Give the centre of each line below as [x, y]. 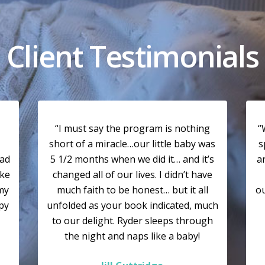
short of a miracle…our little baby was [132, 144]
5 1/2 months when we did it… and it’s [132, 159]
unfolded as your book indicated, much [132, 206]
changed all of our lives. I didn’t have [132, 175]
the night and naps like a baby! [132, 236]
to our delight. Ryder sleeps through [132, 221]
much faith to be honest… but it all [132, 190]
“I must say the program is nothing [132, 129]
